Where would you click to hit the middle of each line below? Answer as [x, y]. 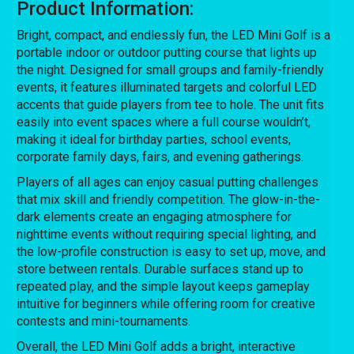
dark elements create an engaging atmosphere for [154, 217]
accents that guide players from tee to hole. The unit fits [171, 104]
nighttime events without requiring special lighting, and [167, 234]
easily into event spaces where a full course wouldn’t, [164, 122]
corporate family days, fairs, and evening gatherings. [160, 156]
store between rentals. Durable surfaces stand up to [160, 269]
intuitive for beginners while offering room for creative [166, 303]
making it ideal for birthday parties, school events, [154, 139]
